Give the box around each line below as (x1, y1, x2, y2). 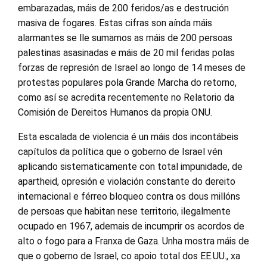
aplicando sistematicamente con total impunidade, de (18, 161, 243, 172)
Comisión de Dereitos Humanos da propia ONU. (18, 107, 212, 118)
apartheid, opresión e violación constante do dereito (18, 176, 235, 187)
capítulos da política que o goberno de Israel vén (18, 146, 222, 157)
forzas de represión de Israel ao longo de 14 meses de (18, 62, 246, 73)
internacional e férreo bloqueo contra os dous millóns (18, 191, 240, 202)
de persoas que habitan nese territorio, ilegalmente (18, 206, 231, 217)
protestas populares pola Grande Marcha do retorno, (18, 77, 237, 88)
